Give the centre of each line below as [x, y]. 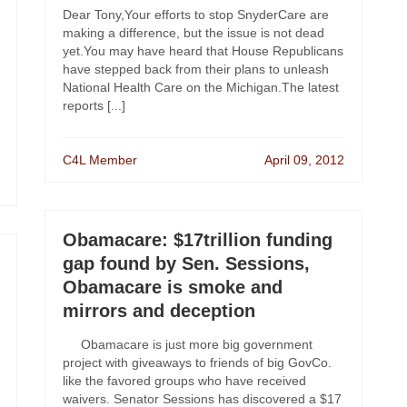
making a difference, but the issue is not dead [194, 33]
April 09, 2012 [304, 160]
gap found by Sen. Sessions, [186, 263]
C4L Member [100, 160]
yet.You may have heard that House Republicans [203, 51]
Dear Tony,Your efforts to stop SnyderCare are [196, 15]
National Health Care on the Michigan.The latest [201, 87]
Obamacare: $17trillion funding [198, 240]
